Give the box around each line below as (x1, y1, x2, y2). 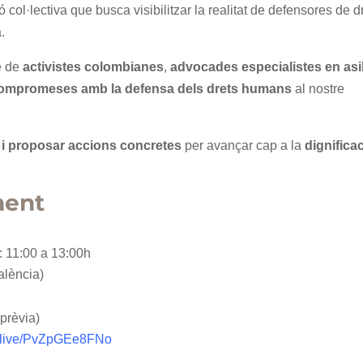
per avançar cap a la (181, 139, 305, 152)
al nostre (292, 82, 345, 96)
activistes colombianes (23, 60, 164, 74)
